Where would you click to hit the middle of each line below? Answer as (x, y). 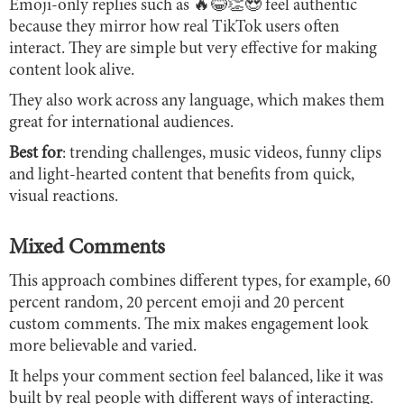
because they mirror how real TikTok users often (174, 27)
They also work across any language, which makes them (197, 101)
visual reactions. (64, 197)
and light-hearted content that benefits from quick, (182, 175)
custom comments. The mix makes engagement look (188, 325)
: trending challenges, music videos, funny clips (222, 153)
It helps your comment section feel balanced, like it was (196, 377)
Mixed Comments (87, 248)
